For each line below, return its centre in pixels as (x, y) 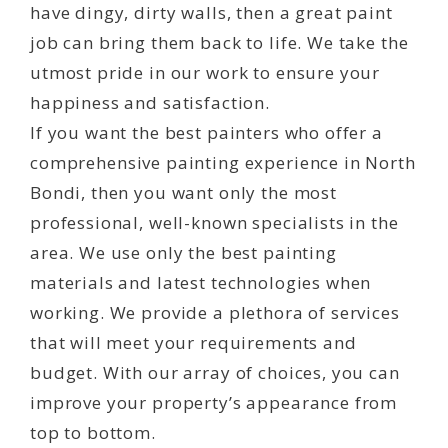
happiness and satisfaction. (150, 102)
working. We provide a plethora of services (215, 312)
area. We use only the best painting (183, 252)
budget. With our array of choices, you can (215, 372)
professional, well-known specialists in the (214, 222)
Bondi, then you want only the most (183, 192)
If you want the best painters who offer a (206, 132)
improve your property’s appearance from (214, 402)
